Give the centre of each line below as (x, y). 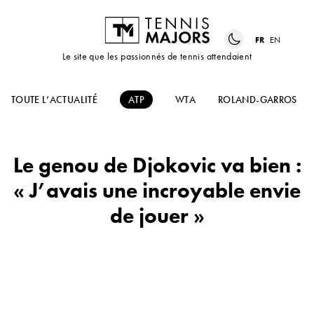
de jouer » (157, 216)
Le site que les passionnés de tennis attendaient (157, 56)
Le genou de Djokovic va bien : (157, 166)
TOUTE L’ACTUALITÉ (54, 100)
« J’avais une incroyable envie (157, 191)
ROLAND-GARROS (258, 100)
